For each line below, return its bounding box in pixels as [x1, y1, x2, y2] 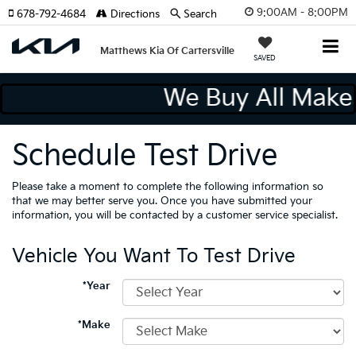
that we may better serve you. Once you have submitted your [12, 195, 312, 207]
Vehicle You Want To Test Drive [12, 245, 296, 268]
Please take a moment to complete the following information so [12, 180, 323, 193]
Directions [107, 8, 160, 21]
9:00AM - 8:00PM [257, 6, 348, 19]
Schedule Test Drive [12, 139, 277, 173]
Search [184, 8, 217, 21]
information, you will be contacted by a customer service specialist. [12, 209, 338, 222]
